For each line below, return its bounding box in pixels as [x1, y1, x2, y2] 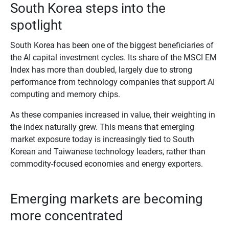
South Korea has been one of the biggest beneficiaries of [10, 40, 214, 50]
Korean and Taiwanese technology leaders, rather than [10, 146, 205, 156]
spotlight [10, 17, 62, 33]
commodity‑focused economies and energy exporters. [10, 158, 203, 169]
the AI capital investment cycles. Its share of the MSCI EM [10, 52, 217, 62]
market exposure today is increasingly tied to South [10, 134, 194, 144]
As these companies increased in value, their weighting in [10, 109, 215, 120]
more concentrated [10, 208, 123, 223]
